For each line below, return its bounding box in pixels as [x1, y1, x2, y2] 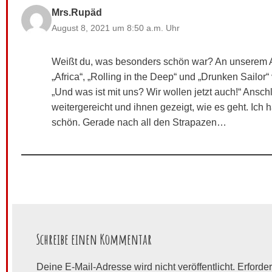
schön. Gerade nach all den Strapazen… [52, 117, 226, 127]
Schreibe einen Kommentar [36, 229, 152, 248]
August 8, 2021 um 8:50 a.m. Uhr [52, 22, 180, 33]
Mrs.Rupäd [52, 7, 102, 18]
